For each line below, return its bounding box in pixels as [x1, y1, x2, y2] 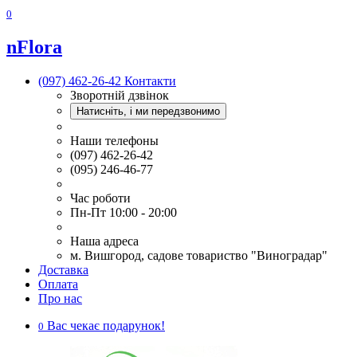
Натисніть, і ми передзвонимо [76, 104, 220, 117]
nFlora [6, 36, 62, 57]
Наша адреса [70, 233, 139, 248]
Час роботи [70, 190, 131, 205]
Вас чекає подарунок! [47, 318, 165, 332]
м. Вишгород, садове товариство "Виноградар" [70, 248, 328, 262]
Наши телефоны [70, 133, 159, 147]
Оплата [38, 277, 78, 291]
